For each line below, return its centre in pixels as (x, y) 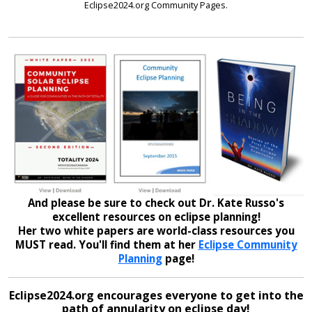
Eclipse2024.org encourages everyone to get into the (156, 296)
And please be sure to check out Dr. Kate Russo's (156, 203)
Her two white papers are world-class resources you (156, 231)
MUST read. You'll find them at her (107, 245)
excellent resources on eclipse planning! (156, 217)
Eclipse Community (248, 245)
